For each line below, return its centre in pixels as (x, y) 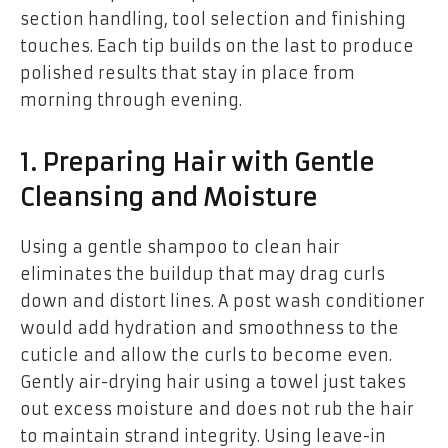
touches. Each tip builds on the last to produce (217, 45)
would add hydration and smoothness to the (209, 327)
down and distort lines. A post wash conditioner (222, 300)
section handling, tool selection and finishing (213, 18)
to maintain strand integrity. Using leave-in (203, 435)
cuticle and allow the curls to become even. (206, 354)
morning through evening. (131, 99)
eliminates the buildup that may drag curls (202, 273)
